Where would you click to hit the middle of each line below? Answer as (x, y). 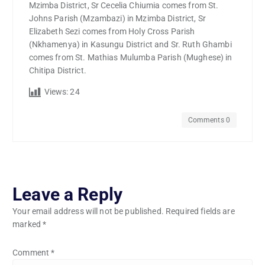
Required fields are (200, 211)
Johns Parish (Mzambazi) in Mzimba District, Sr (117, 19)
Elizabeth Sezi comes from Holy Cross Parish (112, 32)
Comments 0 (209, 120)
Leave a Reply (67, 194)
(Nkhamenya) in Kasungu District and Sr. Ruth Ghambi (130, 45)
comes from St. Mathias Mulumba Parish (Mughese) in (130, 58)
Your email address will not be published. (88, 211)
